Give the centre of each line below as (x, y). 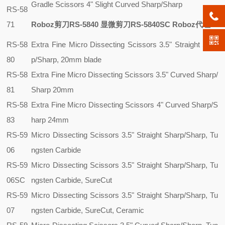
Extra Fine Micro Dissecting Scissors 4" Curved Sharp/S (125, 105)
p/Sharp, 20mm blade (67, 60)
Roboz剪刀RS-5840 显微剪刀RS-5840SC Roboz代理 (121, 24)
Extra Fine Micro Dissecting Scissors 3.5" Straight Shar (125, 44)
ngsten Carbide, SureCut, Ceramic (88, 210)
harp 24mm (50, 120)
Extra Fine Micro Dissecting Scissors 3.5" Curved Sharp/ (125, 75)
